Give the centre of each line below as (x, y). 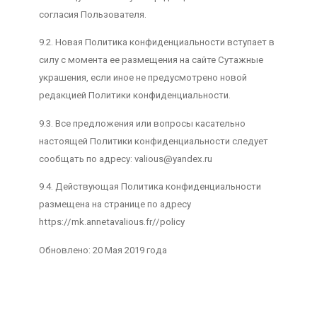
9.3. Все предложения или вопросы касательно (142, 123)
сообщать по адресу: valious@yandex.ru (125, 158)
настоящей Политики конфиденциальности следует (153, 141)
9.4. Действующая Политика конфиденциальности (150, 187)
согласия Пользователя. (92, 14)
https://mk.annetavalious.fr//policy (111, 222)
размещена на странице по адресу (115, 204)
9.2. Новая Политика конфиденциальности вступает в (156, 42)
